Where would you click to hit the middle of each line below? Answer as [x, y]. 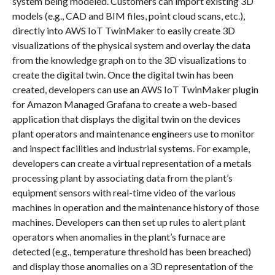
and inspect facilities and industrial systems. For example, [131, 148]
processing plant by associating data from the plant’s [122, 177]
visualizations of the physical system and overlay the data [131, 45]
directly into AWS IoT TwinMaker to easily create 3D [123, 30]
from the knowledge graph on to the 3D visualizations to [129, 60]
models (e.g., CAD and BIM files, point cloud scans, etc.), [128, 15]
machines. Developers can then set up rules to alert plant [129, 222]
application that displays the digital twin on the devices [126, 118]
